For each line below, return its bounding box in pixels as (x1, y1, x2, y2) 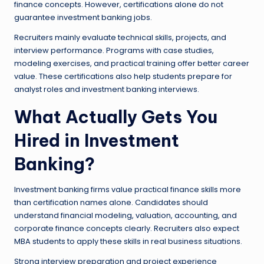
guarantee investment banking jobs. (14, 12, 152, 23)
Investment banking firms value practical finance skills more (14, 184, 241, 195)
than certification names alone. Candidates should (14, 197, 208, 208)
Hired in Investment (14, 130, 179, 152)
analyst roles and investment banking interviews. (14, 84, 199, 95)
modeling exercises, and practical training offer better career (14, 58, 249, 69)
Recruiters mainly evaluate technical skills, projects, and (14, 32, 226, 43)
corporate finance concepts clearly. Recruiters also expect (14, 223, 239, 234)
